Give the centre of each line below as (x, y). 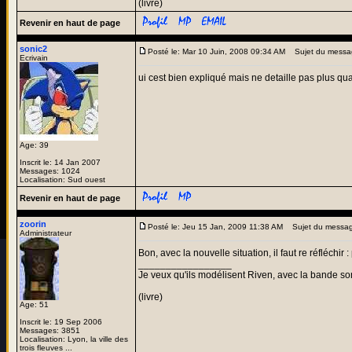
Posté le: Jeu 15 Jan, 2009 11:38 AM (215, 227)
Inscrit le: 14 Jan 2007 (60, 162)
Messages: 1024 (50, 171)
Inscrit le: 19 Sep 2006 (61, 322)
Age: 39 (34, 145)
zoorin (33, 224)
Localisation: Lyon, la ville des (74, 339)
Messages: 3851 (50, 330)
